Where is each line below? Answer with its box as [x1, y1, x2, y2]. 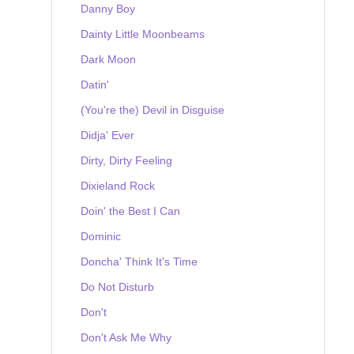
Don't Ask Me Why [81, 330, 171, 344]
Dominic [81, 229, 121, 243]
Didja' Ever [81, 128, 134, 141]
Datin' [81, 77, 109, 91]
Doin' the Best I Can [81, 204, 180, 217]
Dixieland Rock [81, 179, 155, 192]
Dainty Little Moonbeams [81, 27, 205, 40]
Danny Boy [81, 2, 135, 15]
